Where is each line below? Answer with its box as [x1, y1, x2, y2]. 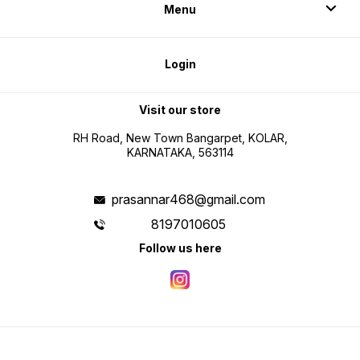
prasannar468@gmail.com [112, 191, 266, 208]
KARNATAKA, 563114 [126, 145, 234, 160]
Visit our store [139, 102, 221, 117]
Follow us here [138, 241, 222, 256]
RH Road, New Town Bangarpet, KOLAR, [72, 131, 288, 145]
